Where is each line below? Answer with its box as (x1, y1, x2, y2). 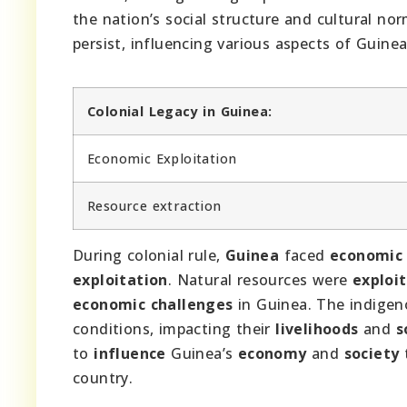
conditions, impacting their (73, 318, 276, 339)
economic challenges (73, 293, 233, 314)
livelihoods (275, 318, 359, 339)
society (343, 342, 400, 363)
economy (237, 342, 307, 363)
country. (73, 367, 134, 388)
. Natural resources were (167, 269, 352, 290)
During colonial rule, (73, 244, 225, 265)
